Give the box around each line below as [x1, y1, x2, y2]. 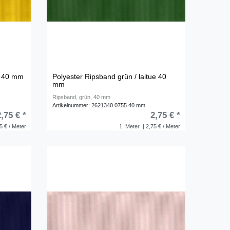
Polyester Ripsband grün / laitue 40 [52, 72, 167, 81]
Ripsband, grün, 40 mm [52, 94, 111, 101]
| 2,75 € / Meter [141, 123, 180, 130]
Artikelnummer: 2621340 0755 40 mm [52, 102, 146, 109]
